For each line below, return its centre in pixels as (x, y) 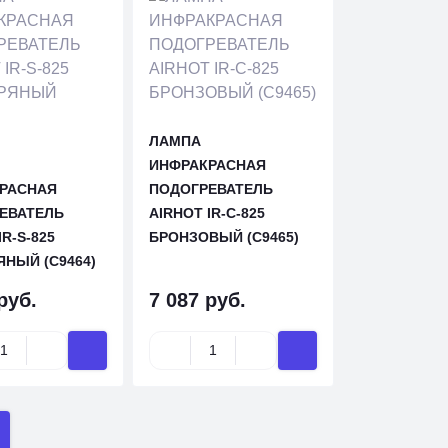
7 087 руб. (198, 300)
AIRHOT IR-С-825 (207, 213)
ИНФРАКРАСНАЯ (208, 165)
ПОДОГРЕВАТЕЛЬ (211, 189)
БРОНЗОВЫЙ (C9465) (224, 237)
